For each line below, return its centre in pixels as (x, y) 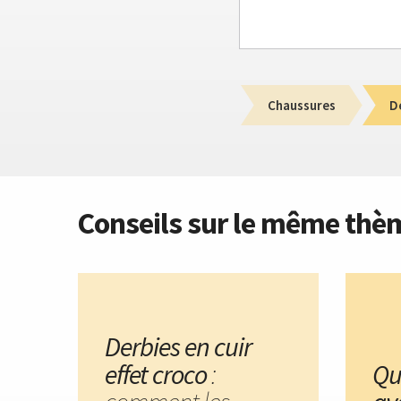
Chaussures (302, 105)
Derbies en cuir (178, 346)
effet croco (156, 374)
